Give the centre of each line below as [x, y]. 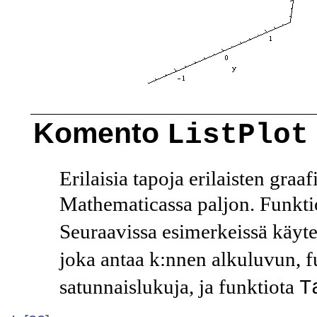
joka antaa [104, 259]
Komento [100, 133]
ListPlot [238, 135]
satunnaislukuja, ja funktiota [179, 286]
